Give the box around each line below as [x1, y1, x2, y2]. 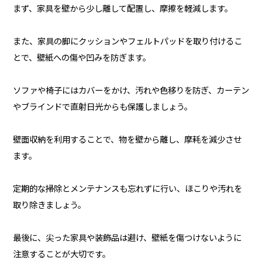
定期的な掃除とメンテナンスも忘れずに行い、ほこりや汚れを [12, 181, 242, 194]
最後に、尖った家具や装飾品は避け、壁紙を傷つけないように [12, 230, 242, 243]
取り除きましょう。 [12, 198, 86, 211]
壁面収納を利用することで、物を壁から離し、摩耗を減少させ [12, 132, 242, 145]
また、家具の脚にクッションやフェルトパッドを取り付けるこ [12, 34, 242, 47]
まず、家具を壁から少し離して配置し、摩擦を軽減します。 [12, 1, 233, 14]
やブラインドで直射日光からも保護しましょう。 [12, 99, 192, 112]
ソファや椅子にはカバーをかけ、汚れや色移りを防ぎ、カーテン [12, 83, 249, 96]
